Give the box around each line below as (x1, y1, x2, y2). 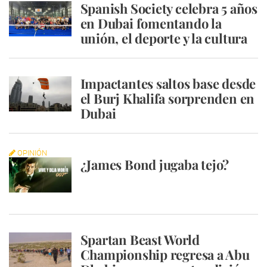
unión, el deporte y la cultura (80, 29, 247, 47)
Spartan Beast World (80, 231, 200, 249)
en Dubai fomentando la (80, 14, 222, 32)
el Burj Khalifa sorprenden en (80, 89, 255, 107)
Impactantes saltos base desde (80, 74, 256, 92)
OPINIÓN (15, 148, 47, 157)
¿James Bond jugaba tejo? (80, 156, 229, 173)
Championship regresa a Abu (80, 246, 250, 263)
